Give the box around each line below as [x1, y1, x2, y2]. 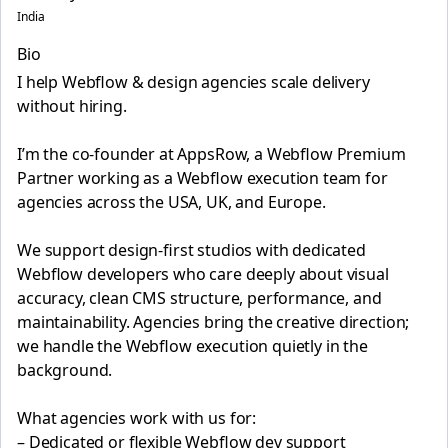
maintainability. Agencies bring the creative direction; [17, 311, 410, 333]
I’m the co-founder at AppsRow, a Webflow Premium [17, 143, 406, 165]
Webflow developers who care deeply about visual [17, 263, 389, 285]
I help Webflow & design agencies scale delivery [17, 71, 370, 93]
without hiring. [17, 95, 127, 117]
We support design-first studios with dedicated [17, 239, 366, 261]
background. [17, 359, 113, 381]
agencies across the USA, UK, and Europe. [17, 191, 326, 213]
